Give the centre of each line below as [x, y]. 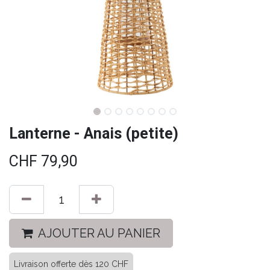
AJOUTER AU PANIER [99, 233]
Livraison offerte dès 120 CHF [71, 264]
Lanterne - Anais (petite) [94, 133]
